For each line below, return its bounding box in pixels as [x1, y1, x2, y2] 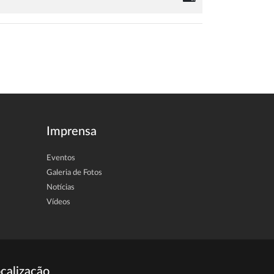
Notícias [46, 183, 75, 191]
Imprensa [46, 125, 97, 138]
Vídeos [46, 198, 70, 206]
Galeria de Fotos [46, 168, 102, 177]
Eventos [46, 154, 75, 162]
